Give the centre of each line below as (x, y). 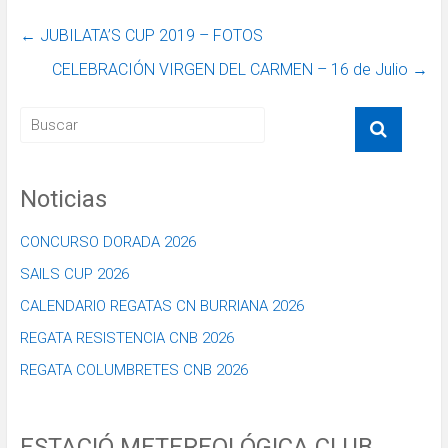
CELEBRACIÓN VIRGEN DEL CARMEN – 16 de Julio (232, 69)
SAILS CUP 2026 (74, 273)
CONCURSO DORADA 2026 (107, 241)
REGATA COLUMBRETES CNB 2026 (133, 369)
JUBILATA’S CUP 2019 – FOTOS (149, 35)
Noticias (63, 198)
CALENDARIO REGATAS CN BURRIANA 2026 (161, 305)
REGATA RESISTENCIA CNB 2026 (126, 337)
